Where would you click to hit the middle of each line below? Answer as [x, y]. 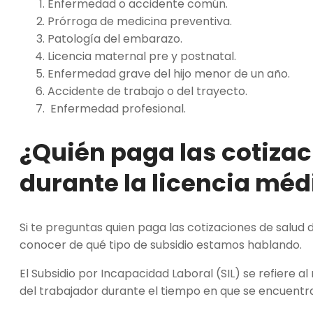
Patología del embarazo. [115, 39]
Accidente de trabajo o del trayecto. [147, 92]
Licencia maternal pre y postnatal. [142, 57]
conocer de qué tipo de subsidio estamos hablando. [162, 245]
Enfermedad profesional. [117, 109]
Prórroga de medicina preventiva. [140, 22]
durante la [86, 183]
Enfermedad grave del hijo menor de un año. [169, 74]
